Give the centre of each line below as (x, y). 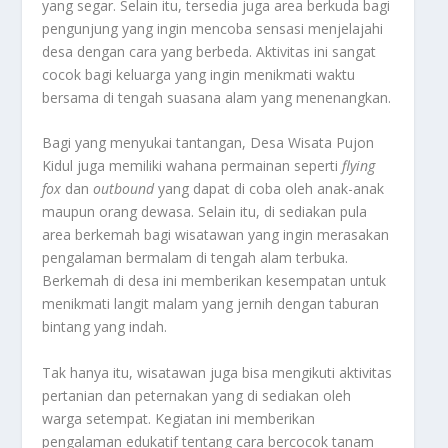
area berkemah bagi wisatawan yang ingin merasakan (216, 235)
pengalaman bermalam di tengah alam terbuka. (195, 258)
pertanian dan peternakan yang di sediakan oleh (197, 395)
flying (359, 166)
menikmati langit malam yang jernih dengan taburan (211, 304)
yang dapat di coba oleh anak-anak (269, 189)
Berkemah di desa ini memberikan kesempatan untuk (214, 281)
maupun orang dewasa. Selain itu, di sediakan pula (205, 212)
